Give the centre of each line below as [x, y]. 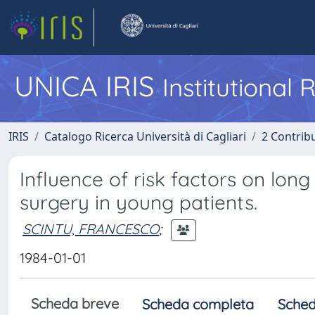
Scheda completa [198, 304]
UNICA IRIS [88, 86]
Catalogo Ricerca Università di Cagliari [145, 136]
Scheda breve [75, 303]
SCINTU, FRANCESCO [91, 229]
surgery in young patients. [139, 202]
